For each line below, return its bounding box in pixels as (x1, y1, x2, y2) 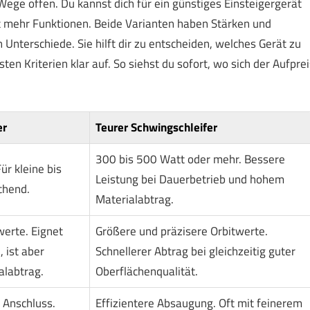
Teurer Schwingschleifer (95, 118, 217, 137)
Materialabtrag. (95, 190, 174, 209)
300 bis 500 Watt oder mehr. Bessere (95, 150, 285, 169)
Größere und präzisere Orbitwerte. (95, 222, 268, 241)
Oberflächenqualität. (95, 262, 198, 281)
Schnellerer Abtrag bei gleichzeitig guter (95, 242, 295, 261)
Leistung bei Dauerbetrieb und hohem (95, 170, 284, 189)
